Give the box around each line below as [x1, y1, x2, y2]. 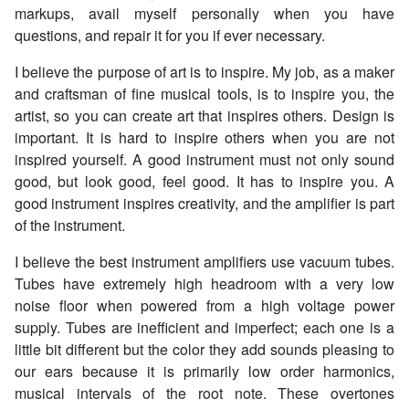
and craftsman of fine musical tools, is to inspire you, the [15, 83, 394, 105]
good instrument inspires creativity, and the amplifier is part [15, 193, 394, 215]
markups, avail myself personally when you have [15, 3, 394, 25]
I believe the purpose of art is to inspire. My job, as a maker [15, 61, 394, 83]
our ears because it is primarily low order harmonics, [15, 361, 394, 383]
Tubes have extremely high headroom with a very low [15, 273, 394, 295]
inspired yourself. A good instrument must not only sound [15, 149, 394, 171]
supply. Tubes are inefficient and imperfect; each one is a [15, 317, 394, 339]
